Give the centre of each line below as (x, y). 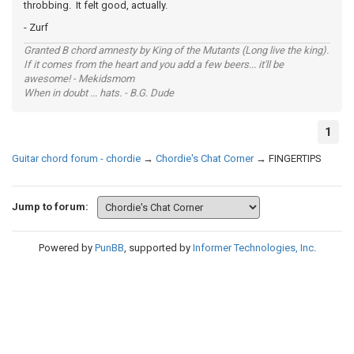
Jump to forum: (50, 206)
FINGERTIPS (295, 158)
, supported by (158, 248)
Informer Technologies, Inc (253, 248)
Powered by (66, 248)
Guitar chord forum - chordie (76, 158)
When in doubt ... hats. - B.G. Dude (99, 93)
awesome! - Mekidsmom (79, 79)
